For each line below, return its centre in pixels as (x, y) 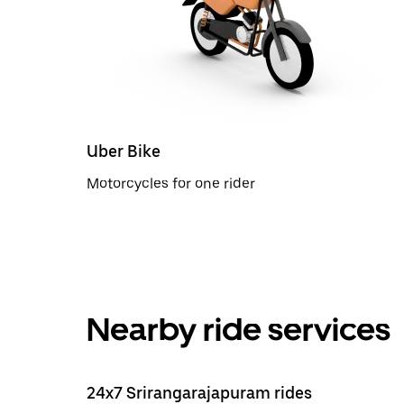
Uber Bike (124, 151)
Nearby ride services (239, 329)
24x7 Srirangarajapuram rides (199, 392)
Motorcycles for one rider (171, 183)
